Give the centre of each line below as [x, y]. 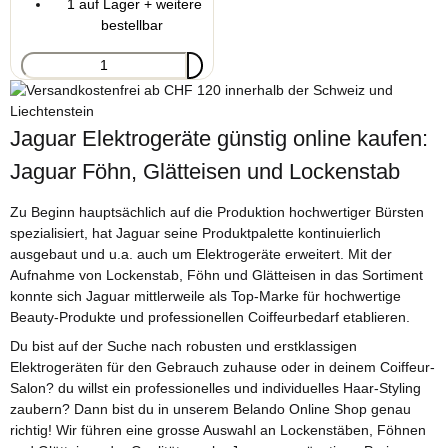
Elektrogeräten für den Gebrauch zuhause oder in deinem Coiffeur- [222, 367]
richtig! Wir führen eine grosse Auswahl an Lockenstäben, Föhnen [218, 430]
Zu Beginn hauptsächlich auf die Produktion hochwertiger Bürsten [217, 211]
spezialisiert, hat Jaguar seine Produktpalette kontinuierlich [195, 232]
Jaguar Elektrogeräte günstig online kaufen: [219, 138]
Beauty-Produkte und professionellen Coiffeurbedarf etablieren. [210, 316]
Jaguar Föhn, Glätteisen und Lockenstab [205, 171]
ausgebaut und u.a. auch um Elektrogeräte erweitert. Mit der [201, 253]
